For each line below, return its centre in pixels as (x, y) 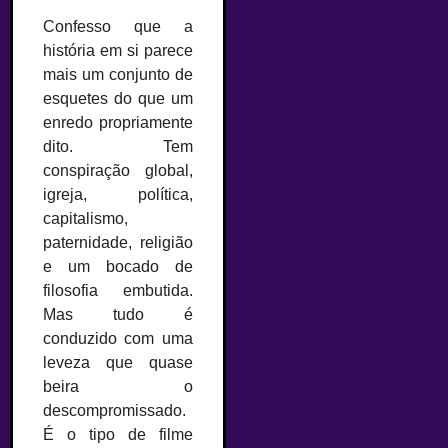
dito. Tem (118, 146)
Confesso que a (118, 26)
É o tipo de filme (118, 434)
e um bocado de (118, 266)
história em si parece (118, 50)
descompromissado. (114, 410)
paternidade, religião (118, 242)
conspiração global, (118, 170)
